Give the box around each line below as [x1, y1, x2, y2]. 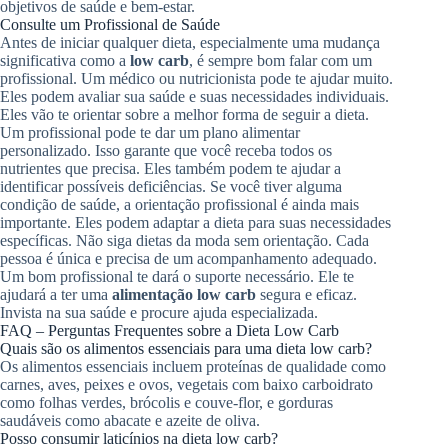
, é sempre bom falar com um [189, 51, 372, 69]
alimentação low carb [112, 285, 256, 303]
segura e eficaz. [256, 285, 357, 303]
